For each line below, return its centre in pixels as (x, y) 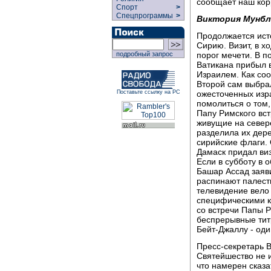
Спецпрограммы (144, 16)
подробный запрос (143, 54)
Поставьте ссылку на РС (148, 92)
